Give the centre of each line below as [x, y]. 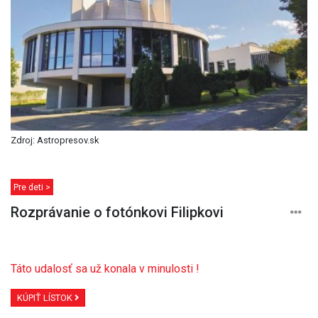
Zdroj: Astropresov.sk [55, 141]
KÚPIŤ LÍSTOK [46, 298]
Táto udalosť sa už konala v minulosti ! [105, 269]
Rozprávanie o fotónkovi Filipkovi [117, 213]
